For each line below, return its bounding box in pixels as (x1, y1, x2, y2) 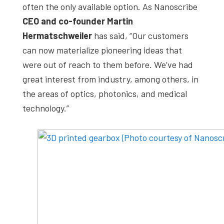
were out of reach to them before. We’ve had (22, 58, 193, 70)
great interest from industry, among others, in (22, 73, 198, 84)
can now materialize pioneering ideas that (22, 44, 182, 55)
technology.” (22, 102, 69, 113)
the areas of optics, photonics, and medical (22, 87, 187, 99)
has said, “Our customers (92, 29, 188, 41)
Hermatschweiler (22, 29, 92, 41)
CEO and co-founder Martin (22, 15, 133, 26)
